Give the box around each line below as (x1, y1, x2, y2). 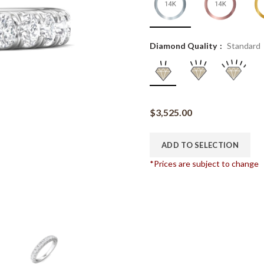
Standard (227, 41, 260, 51)
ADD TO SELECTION (161, 140, 239, 150)
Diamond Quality (150, 41, 219, 51)
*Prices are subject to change (150, 158, 259, 169)
